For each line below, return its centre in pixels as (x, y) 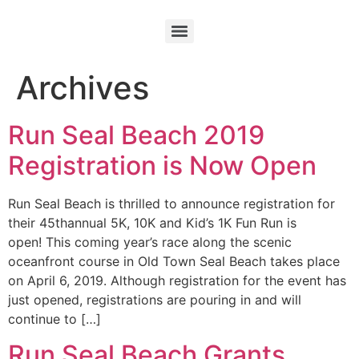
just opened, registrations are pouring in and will (155, 300)
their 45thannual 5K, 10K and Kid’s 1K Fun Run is (152, 223)
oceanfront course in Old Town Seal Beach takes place (174, 261)
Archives (83, 88)
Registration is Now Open (162, 165)
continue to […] (54, 319)
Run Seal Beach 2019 (136, 135)
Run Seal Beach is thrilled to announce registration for (171, 204)
